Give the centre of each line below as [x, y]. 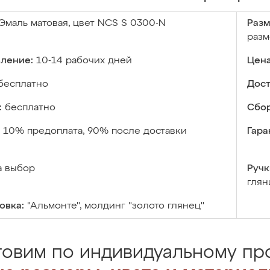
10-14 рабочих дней [84, 61]
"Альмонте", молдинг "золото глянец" [116, 206]
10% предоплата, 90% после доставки [95, 131]
